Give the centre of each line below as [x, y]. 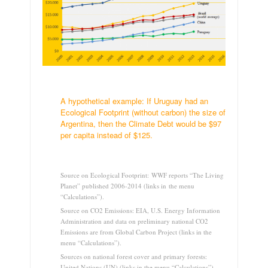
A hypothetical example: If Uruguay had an [134, 100]
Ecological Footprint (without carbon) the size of [143, 112]
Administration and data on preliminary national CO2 [134, 221]
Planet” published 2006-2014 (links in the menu [127, 185]
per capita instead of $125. [106, 135]
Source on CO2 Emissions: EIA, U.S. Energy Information [140, 210]
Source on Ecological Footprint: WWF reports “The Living [142, 175]
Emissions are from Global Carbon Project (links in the [136, 232]
